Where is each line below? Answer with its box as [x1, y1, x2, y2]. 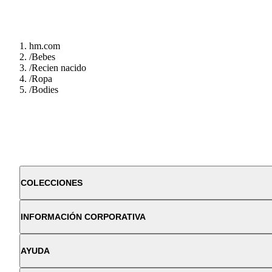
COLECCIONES [21, 178, 83, 188]
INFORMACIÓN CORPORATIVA [21, 212, 146, 222]
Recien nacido [32, 63, 86, 73]
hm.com [29, 41, 60, 52]
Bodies [32, 84, 58, 95]
